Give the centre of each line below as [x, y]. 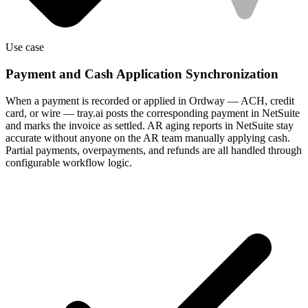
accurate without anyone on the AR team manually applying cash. [148, 137]
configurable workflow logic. [69, 162]
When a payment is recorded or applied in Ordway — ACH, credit [150, 100]
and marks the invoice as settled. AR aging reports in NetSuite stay [150, 125]
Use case [25, 47]
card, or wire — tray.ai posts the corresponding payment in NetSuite [153, 113]
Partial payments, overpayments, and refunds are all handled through [154, 150]
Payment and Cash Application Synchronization [142, 74]
